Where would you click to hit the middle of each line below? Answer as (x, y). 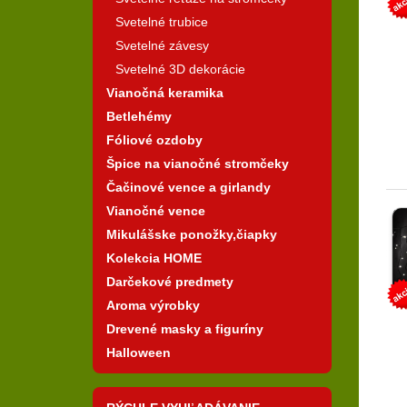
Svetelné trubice (162, 21)
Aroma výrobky (153, 305)
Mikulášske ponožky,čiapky (192, 234)
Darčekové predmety (170, 281)
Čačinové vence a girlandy (189, 187)
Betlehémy (139, 116)
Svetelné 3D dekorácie (180, 69)
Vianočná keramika (165, 92)
